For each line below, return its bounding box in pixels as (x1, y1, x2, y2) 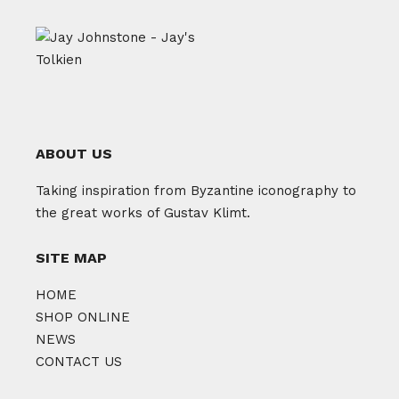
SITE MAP (36, 249, 108, 266)
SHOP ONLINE (36, 309, 131, 325)
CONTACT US (36, 354, 123, 370)
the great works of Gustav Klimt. (36, 205, 251, 221)
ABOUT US (36, 145, 113, 162)
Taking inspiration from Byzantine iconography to (36, 183, 357, 199)
